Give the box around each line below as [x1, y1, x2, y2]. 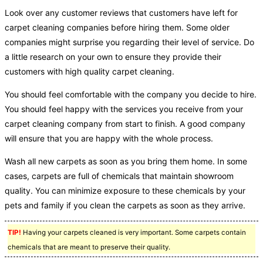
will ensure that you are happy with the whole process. [5, 133, 213, 143]
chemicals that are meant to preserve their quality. [8, 242, 170, 251]
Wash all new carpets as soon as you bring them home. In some [5, 156, 247, 166]
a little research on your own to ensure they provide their [5, 51, 221, 62]
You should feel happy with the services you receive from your [5, 103, 243, 114]
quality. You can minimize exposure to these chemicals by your [5, 185, 245, 195]
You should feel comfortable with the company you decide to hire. [5, 89, 257, 99]
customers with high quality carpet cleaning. [5, 66, 174, 76]
